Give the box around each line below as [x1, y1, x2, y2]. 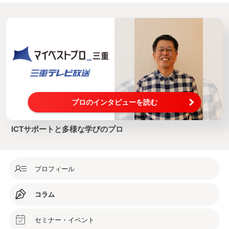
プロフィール [35, 163, 75, 173]
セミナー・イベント [35, 214, 95, 224]
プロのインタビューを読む [72, 98, 157, 106]
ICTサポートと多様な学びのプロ [11, 123, 123, 134]
